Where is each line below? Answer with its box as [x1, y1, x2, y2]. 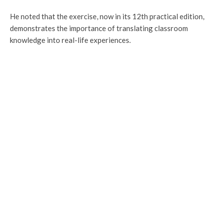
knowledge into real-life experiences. [10, 35, 131, 44]
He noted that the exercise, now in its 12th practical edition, [10, 11, 204, 21]
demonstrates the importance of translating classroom [10, 23, 188, 33]
